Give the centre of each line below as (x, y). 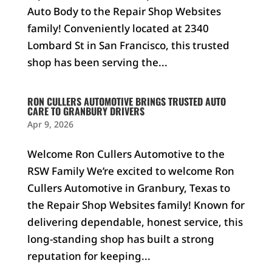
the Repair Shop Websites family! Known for (136, 205)
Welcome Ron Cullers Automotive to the (126, 154)
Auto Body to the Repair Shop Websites (124, 11)
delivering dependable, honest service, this (135, 222)
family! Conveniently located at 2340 (118, 28)
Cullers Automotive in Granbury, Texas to (128, 188)
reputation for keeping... (89, 256)
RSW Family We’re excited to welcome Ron (131, 171)
